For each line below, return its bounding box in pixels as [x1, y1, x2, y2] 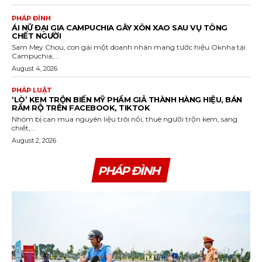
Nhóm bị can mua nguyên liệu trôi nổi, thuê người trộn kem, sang [12, 115, 237, 124]
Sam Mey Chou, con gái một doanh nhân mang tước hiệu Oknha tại [12, 43, 246, 52]
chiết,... [12, 123, 36, 133]
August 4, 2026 [12, 64, 57, 73]
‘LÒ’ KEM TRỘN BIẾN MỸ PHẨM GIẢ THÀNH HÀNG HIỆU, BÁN [12, 95, 242, 105]
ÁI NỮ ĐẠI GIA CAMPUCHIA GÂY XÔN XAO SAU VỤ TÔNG [12, 23, 227, 33]
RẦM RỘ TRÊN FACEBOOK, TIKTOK [12, 103, 150, 113]
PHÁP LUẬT [12, 86, 52, 95]
